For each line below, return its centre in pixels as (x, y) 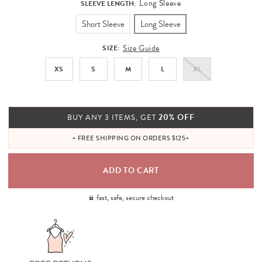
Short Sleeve (103, 24)
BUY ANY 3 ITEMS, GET (113, 117)
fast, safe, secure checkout (135, 198)
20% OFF (177, 117)
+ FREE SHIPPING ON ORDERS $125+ (131, 138)
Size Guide (141, 48)
